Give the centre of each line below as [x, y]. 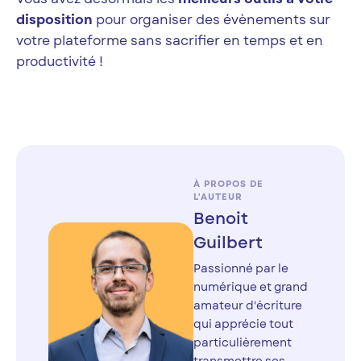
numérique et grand [251, 287]
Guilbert [228, 243]
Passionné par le [241, 269]
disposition [54, 20]
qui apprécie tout [243, 324]
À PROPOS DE [228, 184]
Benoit [221, 219]
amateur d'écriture [248, 306]
